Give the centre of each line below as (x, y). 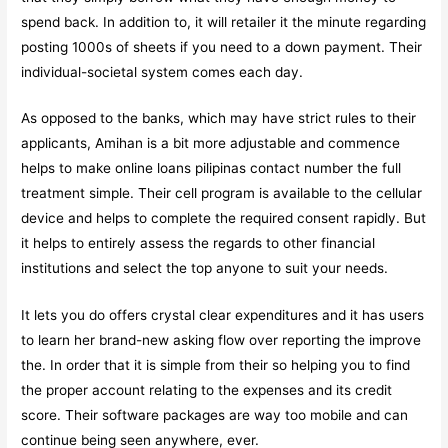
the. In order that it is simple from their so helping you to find (216, 365)
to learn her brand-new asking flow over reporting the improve (221, 340)
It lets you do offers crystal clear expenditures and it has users (223, 315)
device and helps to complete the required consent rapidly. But (224, 218)
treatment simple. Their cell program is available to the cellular (222, 193)
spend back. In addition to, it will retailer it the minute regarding (224, 21)
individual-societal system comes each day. (162, 71)
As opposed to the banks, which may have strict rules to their (219, 118)
